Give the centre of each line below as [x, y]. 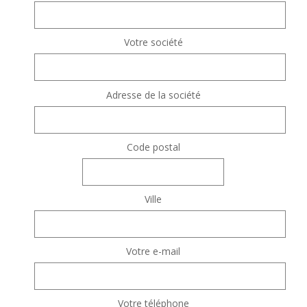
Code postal [153, 147]
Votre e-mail [153, 251]
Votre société [153, 42]
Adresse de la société [153, 95]
